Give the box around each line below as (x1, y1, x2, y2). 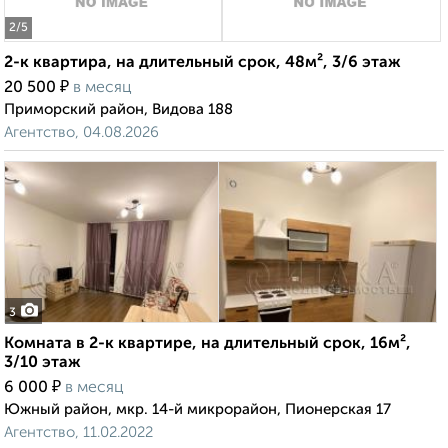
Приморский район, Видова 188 (4, 102, 233, 118)
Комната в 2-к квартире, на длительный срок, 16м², (4, 336, 411, 353)
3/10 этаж (4, 355, 81, 372)
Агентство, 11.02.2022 (4, 425, 153, 441)
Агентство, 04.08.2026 (4, 125, 159, 141)
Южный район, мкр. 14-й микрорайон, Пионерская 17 (4, 402, 391, 418)
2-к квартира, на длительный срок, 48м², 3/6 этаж (4, 55, 401, 72)
